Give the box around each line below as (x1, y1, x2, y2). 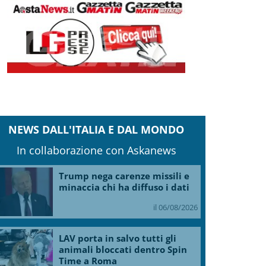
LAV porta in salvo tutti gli (59, 232, 177, 244)
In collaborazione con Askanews (16, 142, 176, 157)
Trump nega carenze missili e (59, 170, 190, 182)
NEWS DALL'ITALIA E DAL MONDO (8, 122, 185, 137)
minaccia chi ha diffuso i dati (59, 181, 190, 194)
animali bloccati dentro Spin (59, 243, 188, 255)
